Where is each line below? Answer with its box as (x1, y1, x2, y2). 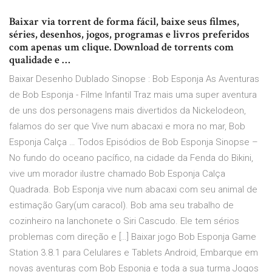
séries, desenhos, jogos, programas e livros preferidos (9, 27, 250, 42)
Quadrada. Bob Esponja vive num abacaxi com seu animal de (9, 184, 257, 195)
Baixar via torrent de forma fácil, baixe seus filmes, (9, 15, 239, 29)
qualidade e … (9, 53, 70, 67)
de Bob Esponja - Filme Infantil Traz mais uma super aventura (9, 89, 257, 101)
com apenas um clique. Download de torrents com (9, 40, 234, 55)
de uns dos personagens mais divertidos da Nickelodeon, (9, 105, 246, 117)
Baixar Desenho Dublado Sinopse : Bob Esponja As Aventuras (9, 73, 259, 85)
